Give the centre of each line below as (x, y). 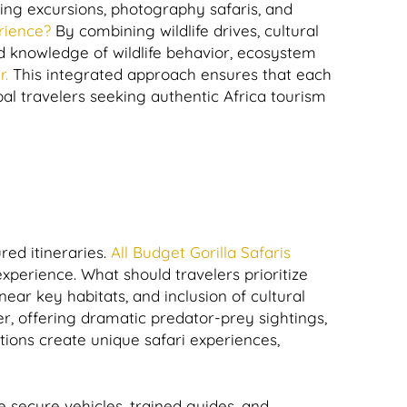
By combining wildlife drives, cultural (185, 30)
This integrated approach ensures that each (170, 74)
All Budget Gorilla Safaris (199, 252)
